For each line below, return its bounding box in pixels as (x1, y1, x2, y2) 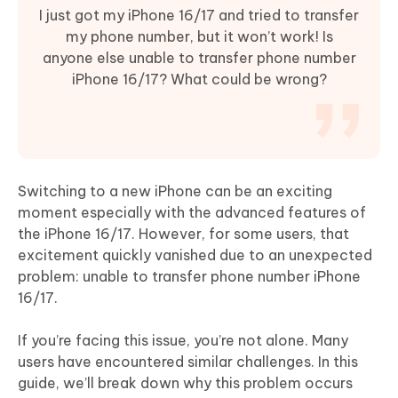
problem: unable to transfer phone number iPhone (18, 267, 361, 286)
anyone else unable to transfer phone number (42, 49, 356, 68)
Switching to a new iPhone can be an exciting (18, 182, 332, 201)
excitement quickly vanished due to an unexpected (18, 246, 372, 265)
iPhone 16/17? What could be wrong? (71, 70, 327, 89)
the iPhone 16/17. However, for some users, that (18, 225, 349, 243)
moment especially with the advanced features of (18, 203, 366, 222)
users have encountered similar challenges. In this (18, 353, 358, 371)
